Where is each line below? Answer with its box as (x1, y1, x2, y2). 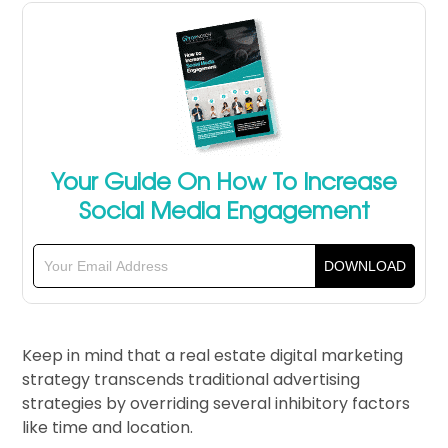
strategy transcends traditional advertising (22, 368, 361, 392)
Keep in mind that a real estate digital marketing (22, 344, 404, 368)
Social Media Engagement (78, 192, 370, 227)
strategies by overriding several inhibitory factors (22, 392, 411, 416)
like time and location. (22, 416, 194, 440)
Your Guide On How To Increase (51, 163, 397, 198)
